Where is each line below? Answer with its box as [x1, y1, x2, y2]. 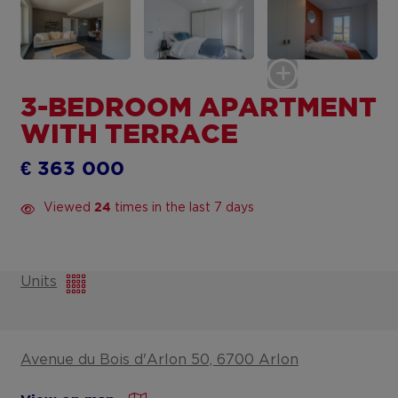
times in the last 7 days [111, 201, 255, 214]
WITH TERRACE [20, 123, 239, 147]
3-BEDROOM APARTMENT [20, 96, 378, 121]
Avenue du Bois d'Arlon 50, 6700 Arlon [20, 353, 299, 368]
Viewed [44, 201, 95, 214]
